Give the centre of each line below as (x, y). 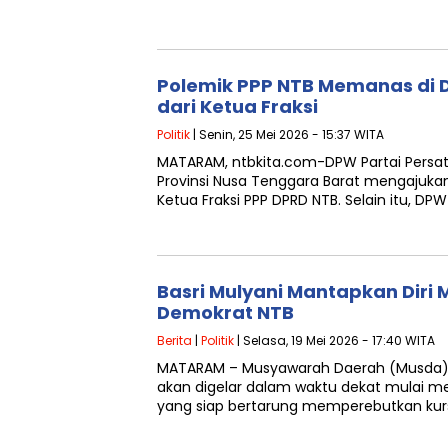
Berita (174, 340)
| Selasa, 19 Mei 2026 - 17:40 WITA (334, 340)
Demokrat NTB (225, 312)
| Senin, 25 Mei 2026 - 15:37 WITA (287, 134)
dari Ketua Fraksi (237, 106)
